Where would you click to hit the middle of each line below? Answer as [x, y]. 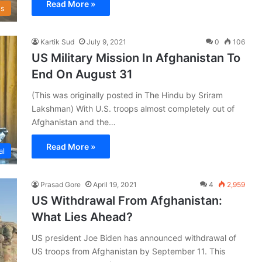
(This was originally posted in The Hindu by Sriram [127, 95]
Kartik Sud [57, 42]
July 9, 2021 [106, 42]
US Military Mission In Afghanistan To [136, 58]
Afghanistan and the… [74, 122]
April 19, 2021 [115, 184]
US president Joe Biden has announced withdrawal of [134, 237]
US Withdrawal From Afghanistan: [127, 200]
